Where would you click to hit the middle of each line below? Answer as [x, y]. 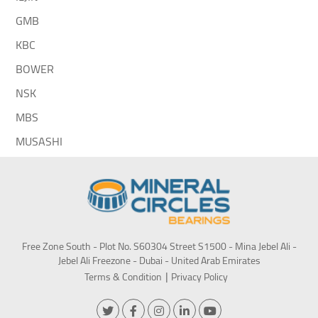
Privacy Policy [199, 277]
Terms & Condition [123, 277]
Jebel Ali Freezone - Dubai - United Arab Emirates [159, 261]
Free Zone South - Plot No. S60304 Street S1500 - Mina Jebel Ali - [159, 247]
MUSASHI [39, 142]
